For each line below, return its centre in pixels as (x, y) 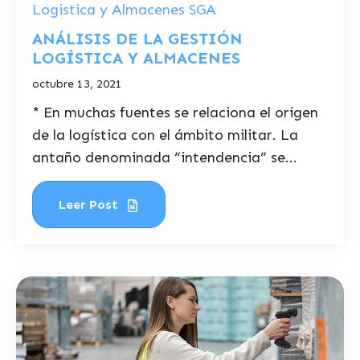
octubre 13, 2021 (77, 84)
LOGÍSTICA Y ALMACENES (136, 58)
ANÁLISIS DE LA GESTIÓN (137, 39)
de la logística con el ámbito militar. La (165, 135)
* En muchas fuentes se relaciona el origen (175, 112)
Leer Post (90, 205)
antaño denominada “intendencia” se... (165, 157)
